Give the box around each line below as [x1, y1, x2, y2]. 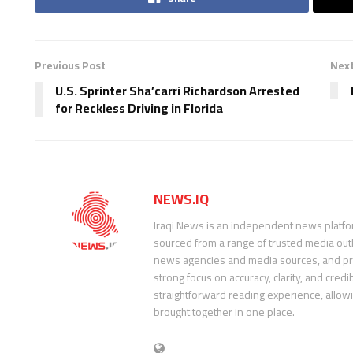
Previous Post [35, 54, 106, 76]
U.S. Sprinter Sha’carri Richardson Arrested [55, 78, 299, 102]
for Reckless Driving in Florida [55, 95, 223, 120]
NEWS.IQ [154, 185, 209, 212]
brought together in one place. [154, 301, 295, 322]
